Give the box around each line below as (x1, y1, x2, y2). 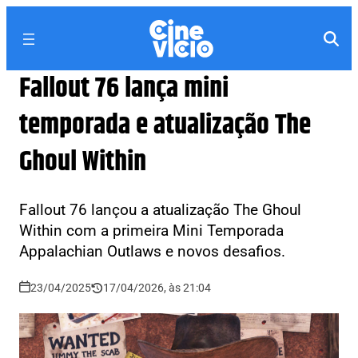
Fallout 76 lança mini (19, 67, 229, 110)
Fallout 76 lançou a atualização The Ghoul (19, 201, 301, 219)
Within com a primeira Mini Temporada (19, 221, 284, 240)
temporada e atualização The (19, 104, 311, 147)
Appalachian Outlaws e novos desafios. (19, 242, 285, 261)
